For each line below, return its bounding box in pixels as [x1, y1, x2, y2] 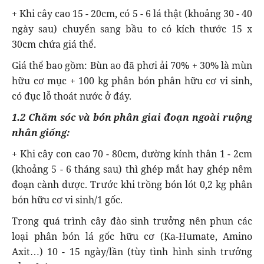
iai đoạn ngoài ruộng [147, 110, 253, 124]
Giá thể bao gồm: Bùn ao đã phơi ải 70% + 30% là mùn [12, 58, 252, 72]
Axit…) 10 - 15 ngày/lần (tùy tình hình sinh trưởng [12, 245, 252, 258]
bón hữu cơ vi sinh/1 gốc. [12, 193, 123, 206]
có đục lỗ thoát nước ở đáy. [12, 89, 131, 103]
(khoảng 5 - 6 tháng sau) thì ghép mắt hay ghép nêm [12, 162, 252, 176]
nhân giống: [12, 126, 70, 139]
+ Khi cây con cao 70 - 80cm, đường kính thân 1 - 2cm [12, 147, 252, 160]
